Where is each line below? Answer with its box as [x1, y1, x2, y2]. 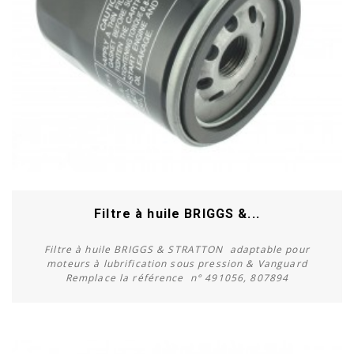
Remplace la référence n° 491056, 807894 [65, 270, 289, 284]
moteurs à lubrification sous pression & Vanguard [47, 256, 307, 270]
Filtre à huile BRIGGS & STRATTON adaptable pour [44, 242, 310, 256]
